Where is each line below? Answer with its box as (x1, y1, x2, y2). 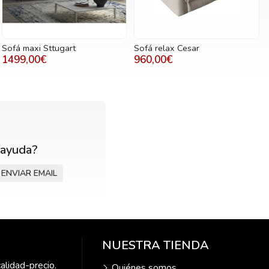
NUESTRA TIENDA (101, 237, 209, 253)
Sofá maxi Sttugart (1, 41, 76, 54)
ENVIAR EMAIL (1, 167, 57, 179)
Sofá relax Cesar (134, 41, 200, 54)
